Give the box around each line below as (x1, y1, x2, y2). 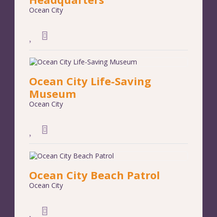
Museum (29, 86, 76, 101)
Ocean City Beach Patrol (29, 168, 160, 183)
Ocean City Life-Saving (29, 74, 151, 89)
